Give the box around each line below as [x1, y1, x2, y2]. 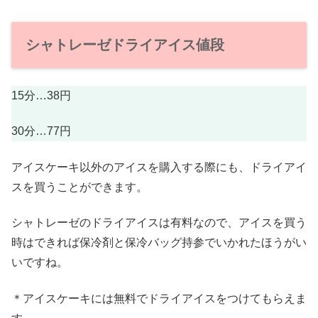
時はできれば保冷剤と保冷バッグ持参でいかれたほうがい [11, 236, 307, 249]
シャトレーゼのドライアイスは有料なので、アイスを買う [11, 216, 307, 229]
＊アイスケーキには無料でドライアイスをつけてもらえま [11, 292, 307, 305]
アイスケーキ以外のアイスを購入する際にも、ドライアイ [11, 160, 307, 173]
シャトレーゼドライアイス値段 [26, 36, 224, 53]
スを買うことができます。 [11, 180, 148, 193]
